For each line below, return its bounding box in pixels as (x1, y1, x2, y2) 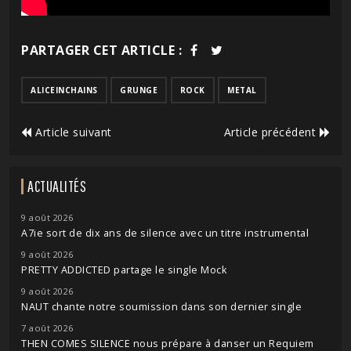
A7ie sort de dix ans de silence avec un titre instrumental (21, 226, 309, 240)
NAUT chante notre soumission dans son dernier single (21, 299, 302, 313)
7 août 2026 (21, 321, 74, 334)
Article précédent (223, 124, 320, 139)
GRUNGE (120, 84, 157, 96)
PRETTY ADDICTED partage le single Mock (21, 262, 226, 277)
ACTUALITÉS (27, 176, 86, 195)
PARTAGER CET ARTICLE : (21, 41, 182, 59)
